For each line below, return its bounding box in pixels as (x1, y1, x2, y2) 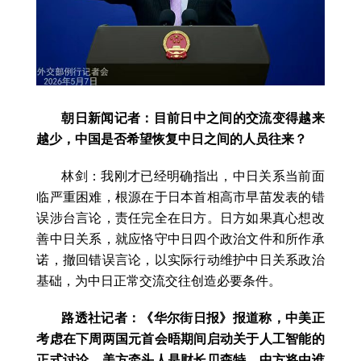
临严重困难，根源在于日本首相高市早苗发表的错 (36, 189, 325, 204)
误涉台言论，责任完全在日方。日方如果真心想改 (36, 210, 325, 225)
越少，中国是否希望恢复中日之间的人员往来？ (36, 131, 308, 146)
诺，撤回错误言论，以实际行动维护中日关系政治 (36, 252, 325, 267)
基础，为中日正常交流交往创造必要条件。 (36, 273, 282, 288)
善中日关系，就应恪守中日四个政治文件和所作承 (36, 231, 325, 246)
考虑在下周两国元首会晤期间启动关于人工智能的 (36, 331, 325, 346)
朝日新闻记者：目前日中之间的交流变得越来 (61, 110, 325, 125)
